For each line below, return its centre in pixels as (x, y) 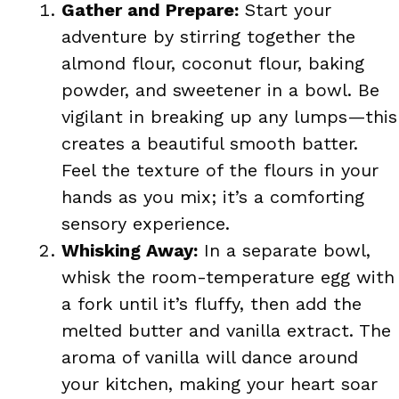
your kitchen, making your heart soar (220, 383)
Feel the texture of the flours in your (220, 170)
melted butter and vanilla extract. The (226, 330)
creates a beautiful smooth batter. (210, 143)
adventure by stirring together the (208, 36)
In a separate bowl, (284, 250)
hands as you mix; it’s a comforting (213, 196)
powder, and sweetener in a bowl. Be (220, 90)
